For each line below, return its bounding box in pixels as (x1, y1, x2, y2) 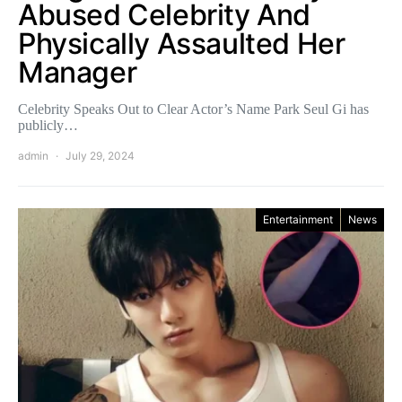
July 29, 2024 (66, 148, 135, 162)
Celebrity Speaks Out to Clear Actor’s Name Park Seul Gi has (18, 100, 369, 117)
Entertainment (263, 212, 333, 226)
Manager (18, 54, 137, 90)
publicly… (18, 117, 78, 133)
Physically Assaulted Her (18, 25, 345, 61)
